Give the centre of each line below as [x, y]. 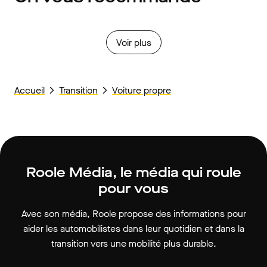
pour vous [133, 189]
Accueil [30, 90]
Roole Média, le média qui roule [133, 173]
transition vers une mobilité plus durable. [133, 243]
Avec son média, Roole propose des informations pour [133, 214]
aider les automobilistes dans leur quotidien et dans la [133, 229]
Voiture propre [142, 90]
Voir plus [133, 42]
